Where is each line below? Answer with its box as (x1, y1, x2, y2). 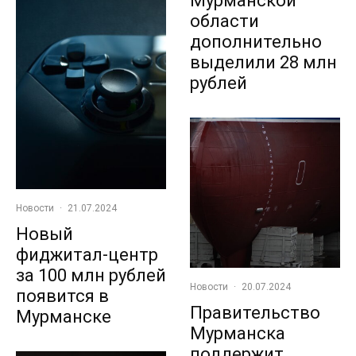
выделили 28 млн (190, 52, 337, 73)
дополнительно (190, 32, 322, 52)
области (190, 11, 259, 32)
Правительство (190, 303, 320, 323)
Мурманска (190, 323, 285, 344)
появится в (16, 286, 109, 307)
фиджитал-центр (16, 245, 158, 265)
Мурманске (16, 307, 111, 327)
